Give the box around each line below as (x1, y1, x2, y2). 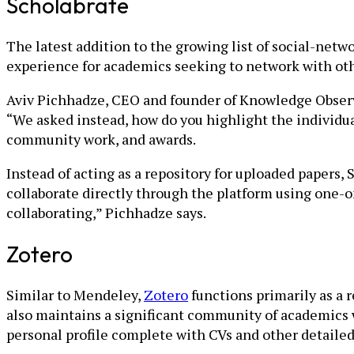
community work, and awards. (6, 129, 196, 149)
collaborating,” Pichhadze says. (6, 202, 206, 222)
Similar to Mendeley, (6, 285, 144, 305)
